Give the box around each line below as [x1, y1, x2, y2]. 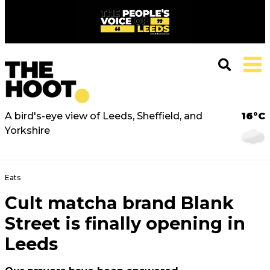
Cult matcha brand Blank [5, 192, 234, 213]
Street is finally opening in [5, 213, 245, 234]
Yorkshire [5, 125, 50, 136]
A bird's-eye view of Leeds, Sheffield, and [5, 110, 202, 122]
